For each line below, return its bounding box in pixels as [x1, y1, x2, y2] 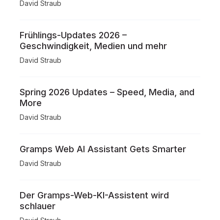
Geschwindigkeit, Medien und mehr [20, 41, 167, 51]
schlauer [20, 201, 55, 211]
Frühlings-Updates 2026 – [20, 30, 127, 40]
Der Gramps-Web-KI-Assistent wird [20, 190, 169, 200]
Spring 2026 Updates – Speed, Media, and [20, 87, 194, 97]
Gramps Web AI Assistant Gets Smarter [20, 144, 186, 154]
